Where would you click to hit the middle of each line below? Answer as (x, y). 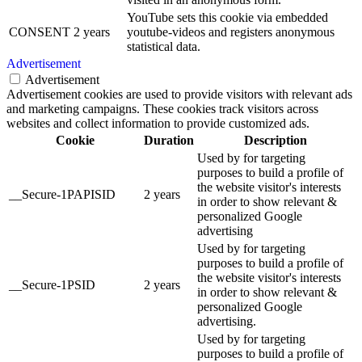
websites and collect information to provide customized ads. (158, 123)
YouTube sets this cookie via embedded (227, 17)
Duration (169, 140)
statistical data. (164, 46)
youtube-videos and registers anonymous (231, 32)
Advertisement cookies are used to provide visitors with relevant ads (179, 94)
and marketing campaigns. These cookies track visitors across (162, 108)
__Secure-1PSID (52, 284)
